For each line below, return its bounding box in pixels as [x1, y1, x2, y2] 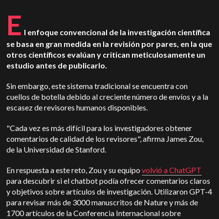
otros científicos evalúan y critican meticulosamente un [6, 50, 206, 59]
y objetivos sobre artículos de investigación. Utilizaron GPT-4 [6, 187, 213, 196]
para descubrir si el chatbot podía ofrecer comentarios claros [6, 176, 211, 185]
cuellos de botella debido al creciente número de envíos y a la [6, 92, 209, 101]
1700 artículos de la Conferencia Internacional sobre [6, 208, 181, 218]
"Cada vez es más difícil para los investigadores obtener [6, 123, 193, 132]
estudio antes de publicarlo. [6, 61, 109, 70]
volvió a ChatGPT [142, 165, 202, 175]
